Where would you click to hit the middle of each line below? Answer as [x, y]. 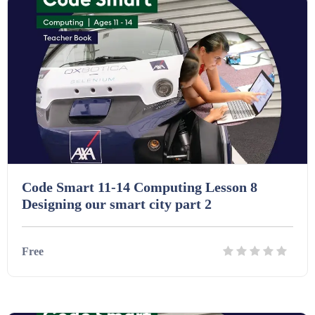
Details [125, 302]
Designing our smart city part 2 [117, 204]
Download [195, 302]
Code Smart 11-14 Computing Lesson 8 [140, 187]
